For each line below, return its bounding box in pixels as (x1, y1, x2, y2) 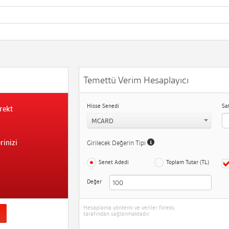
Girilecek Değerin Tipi (87, 139, 147, 147)
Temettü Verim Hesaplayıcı (83, 74, 189, 86)
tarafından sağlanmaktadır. (83, 210, 150, 217)
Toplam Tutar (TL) (166, 158, 209, 166)
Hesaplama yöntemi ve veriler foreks (83, 204, 174, 211)
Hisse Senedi (87, 102, 119, 109)
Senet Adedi (99, 158, 129, 166)
